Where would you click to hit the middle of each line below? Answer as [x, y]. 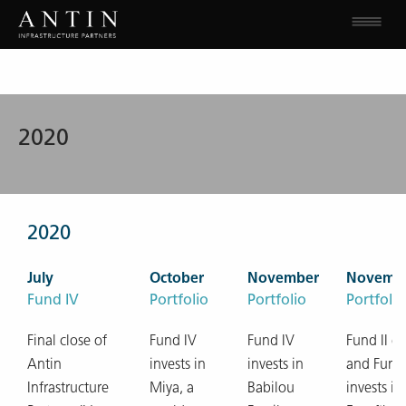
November [283, 277]
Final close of [67, 340]
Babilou [271, 387]
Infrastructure [68, 387]
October [177, 277]
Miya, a [172, 387]
